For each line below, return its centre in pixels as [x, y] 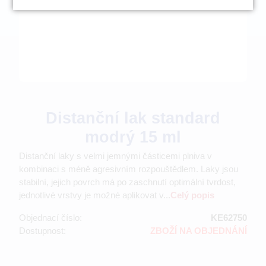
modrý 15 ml [133, 137]
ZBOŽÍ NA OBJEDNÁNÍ [199, 230]
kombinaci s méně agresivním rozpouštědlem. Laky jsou [129, 169]
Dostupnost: [42, 230]
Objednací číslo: [50, 217]
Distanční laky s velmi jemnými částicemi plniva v [115, 156]
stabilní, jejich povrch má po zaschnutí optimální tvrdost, [127, 182]
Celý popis [192, 195]
